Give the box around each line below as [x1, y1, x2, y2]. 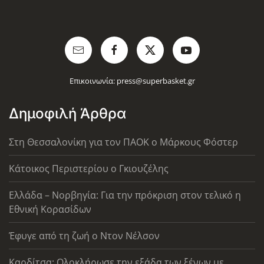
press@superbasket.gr [116, 75, 195, 86]
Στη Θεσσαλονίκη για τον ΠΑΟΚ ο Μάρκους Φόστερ [9, 135, 238, 148]
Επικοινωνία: [69, 75, 117, 86]
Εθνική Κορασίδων [9, 202, 91, 216]
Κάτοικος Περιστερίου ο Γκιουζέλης [9, 161, 169, 175]
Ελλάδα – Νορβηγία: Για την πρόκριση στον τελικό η [9, 188, 241, 202]
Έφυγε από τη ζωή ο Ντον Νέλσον [9, 229, 160, 242]
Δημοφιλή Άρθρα [9, 104, 126, 122]
